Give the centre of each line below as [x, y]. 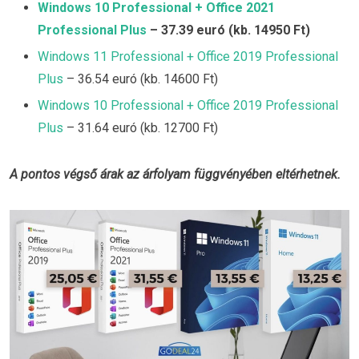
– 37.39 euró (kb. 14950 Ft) [228, 30]
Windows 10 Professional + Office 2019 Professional [188, 105]
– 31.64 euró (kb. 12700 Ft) [141, 127]
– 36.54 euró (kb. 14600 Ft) [141, 79]
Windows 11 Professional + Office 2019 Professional [188, 56]
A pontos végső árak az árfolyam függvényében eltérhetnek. [175, 174]
